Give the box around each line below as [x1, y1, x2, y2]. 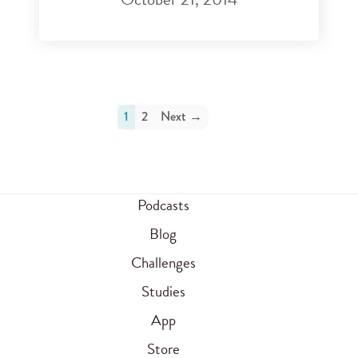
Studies [141, 280, 185, 304]
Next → [161, 107, 202, 126]
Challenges [130, 251, 196, 275]
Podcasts [137, 193, 189, 217]
